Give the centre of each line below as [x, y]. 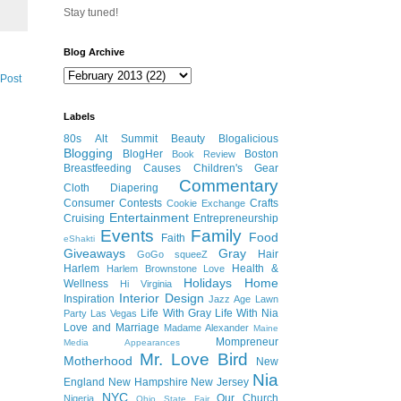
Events [127, 236]
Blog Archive [94, 52]
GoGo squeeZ [172, 255]
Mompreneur [247, 342]
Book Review [204, 154]
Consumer [89, 204]
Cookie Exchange [206, 204]
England [84, 383]
